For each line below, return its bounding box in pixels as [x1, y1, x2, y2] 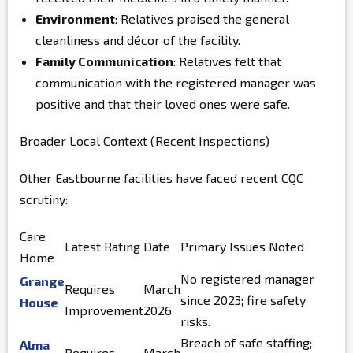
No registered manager [180, 271, 314, 286]
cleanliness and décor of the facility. [35, 32, 240, 47]
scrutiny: [20, 191, 71, 206]
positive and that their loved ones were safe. [35, 96, 293, 111]
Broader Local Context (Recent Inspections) [20, 133, 269, 148]
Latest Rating [65, 239, 140, 254]
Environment [35, 11, 115, 26]
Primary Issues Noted [180, 239, 304, 254]
